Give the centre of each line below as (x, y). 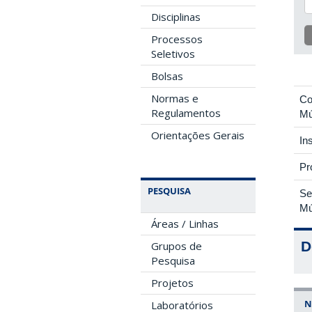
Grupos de (177, 246)
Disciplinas (176, 17)
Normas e (175, 98)
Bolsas (167, 76)
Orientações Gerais (198, 135)
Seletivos (173, 54)
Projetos (172, 283)
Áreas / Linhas (185, 224)
